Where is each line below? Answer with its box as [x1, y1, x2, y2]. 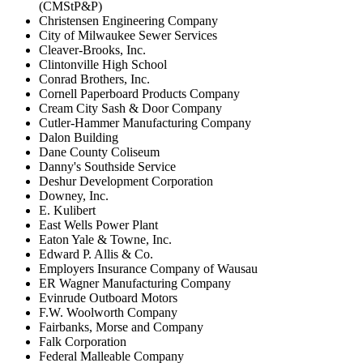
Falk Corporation [39, 334, 126, 348]
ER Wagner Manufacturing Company [39, 275, 231, 290]
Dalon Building [39, 130, 118, 144]
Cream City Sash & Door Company [39, 100, 222, 115]
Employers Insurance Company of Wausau [39, 261, 258, 275]
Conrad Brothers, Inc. [39, 71, 150, 86]
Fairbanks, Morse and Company [39, 319, 203, 334]
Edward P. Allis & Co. [39, 246, 153, 261]
